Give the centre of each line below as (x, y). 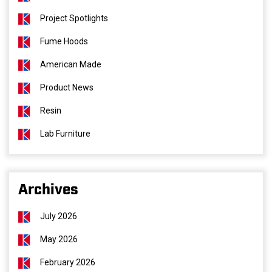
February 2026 (68, 262)
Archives (48, 190)
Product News (67, 87)
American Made (71, 64)
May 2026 (59, 239)
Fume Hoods (64, 41)
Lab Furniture (65, 134)
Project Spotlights (74, 18)
